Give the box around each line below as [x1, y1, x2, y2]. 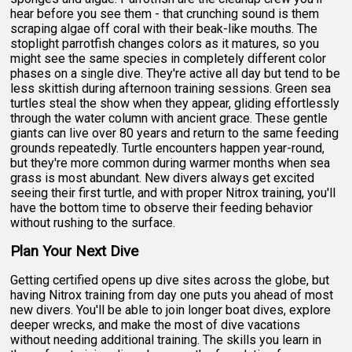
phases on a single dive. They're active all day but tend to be [10, 65, 341, 81]
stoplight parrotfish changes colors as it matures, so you [10, 35, 320, 51]
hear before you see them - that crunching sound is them [10, 5, 320, 21]
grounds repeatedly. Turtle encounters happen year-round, [10, 140, 325, 156]
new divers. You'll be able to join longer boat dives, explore [10, 302, 332, 317]
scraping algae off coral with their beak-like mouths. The [10, 20, 318, 36]
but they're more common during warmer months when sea [10, 155, 331, 170]
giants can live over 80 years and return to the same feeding [10, 125, 339, 141]
